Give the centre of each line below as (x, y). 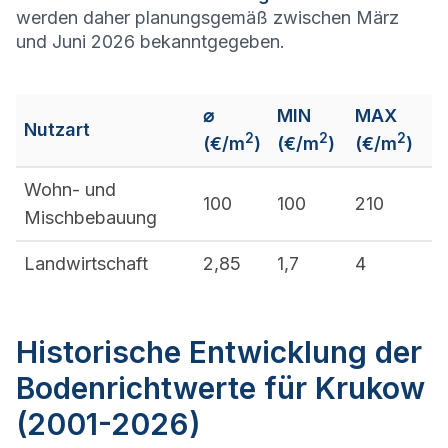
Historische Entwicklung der (219, 352)
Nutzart (57, 129)
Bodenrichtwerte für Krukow (220, 388)
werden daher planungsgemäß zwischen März (207, 17)
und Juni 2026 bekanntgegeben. (150, 41)
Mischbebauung (90, 217)
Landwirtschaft (86, 263)
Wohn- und (70, 189)
